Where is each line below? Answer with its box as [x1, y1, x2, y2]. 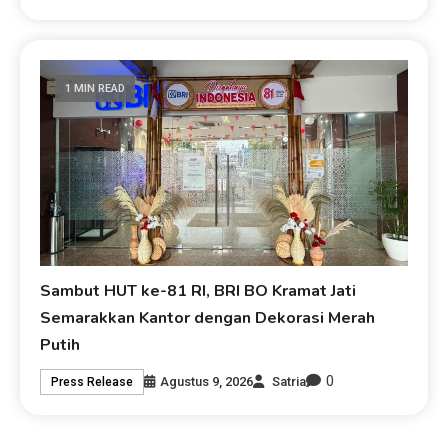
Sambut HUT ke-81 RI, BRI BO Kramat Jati [40, 280, 357, 303]
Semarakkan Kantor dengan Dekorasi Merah [40, 307, 376, 330]
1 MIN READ [65, 81, 126, 95]
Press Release [51, 374, 134, 389]
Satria [272, 373, 307, 389]
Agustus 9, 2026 [160, 373, 254, 389]
